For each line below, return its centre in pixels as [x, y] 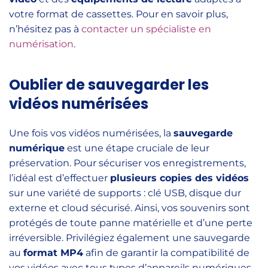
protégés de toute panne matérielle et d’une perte [131, 223]
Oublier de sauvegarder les [109, 85]
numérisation [41, 44]
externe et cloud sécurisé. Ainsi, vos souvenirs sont [130, 208]
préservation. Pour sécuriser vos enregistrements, [127, 163]
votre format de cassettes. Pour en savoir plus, [118, 14]
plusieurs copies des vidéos [179, 178]
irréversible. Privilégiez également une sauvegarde [130, 238]
